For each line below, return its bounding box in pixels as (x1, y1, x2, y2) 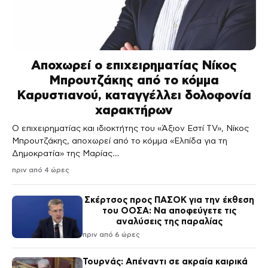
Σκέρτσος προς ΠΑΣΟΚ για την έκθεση (84, 194, 254, 205)
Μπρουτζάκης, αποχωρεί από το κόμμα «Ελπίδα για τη (12, 136, 227, 145)
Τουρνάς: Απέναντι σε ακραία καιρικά (83, 256, 248, 266)
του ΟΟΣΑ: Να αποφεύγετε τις (102, 205, 236, 215)
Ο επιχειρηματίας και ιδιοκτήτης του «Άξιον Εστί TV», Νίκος (12, 123, 249, 133)
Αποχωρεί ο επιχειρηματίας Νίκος (31, 57, 237, 72)
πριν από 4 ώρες (12, 166, 69, 173)
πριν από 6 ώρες (83, 230, 140, 238)
